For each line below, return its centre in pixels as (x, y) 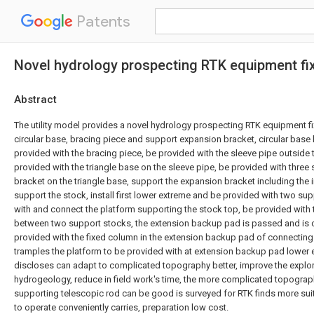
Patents (102, 21)
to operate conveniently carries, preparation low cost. (121, 307)
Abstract (35, 100)
